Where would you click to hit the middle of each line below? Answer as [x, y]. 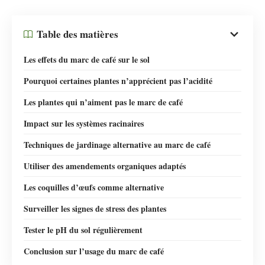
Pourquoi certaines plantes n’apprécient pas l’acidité [118, 80]
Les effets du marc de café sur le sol [87, 59]
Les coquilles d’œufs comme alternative [94, 187]
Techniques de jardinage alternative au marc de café [117, 144]
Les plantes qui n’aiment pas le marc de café [103, 102]
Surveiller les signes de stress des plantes [95, 208]
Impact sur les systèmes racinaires [84, 123]
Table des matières [77, 34]
